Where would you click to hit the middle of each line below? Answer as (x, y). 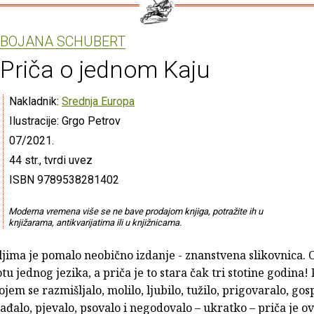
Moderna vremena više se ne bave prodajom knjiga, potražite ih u (135, 211)
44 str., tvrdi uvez (51, 160)
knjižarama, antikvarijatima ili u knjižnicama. (95, 222)
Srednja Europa (98, 101)
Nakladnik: (35, 101)
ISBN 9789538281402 (64, 179)
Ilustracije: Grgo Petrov (65, 121)
